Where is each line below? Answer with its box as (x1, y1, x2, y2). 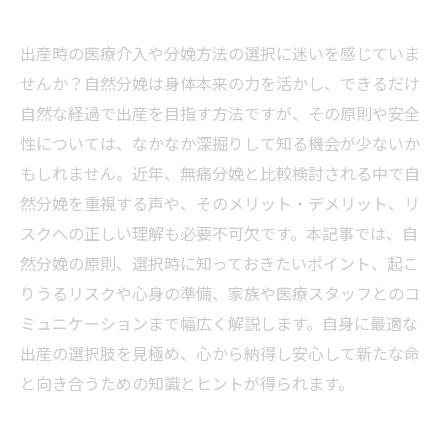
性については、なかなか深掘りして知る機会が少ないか (20, 131, 420, 155)
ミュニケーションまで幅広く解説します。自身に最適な (20, 311, 418, 335)
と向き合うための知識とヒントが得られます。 (20, 371, 354, 395)
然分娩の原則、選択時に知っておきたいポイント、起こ (20, 251, 419, 275)
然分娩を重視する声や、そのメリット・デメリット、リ (20, 191, 420, 215)
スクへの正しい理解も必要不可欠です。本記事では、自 (20, 221, 418, 245)
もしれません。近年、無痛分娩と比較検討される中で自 (20, 161, 420, 185)
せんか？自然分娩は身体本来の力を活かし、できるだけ (20, 71, 420, 95)
